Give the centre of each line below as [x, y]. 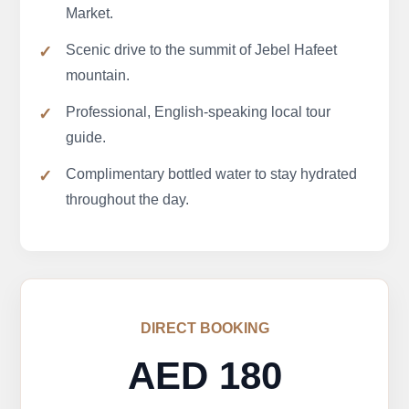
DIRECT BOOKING [204, 329]
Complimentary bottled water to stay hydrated [212, 174]
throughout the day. [128, 200]
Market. [90, 14]
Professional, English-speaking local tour [199, 112]
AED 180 [204, 376]
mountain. [98, 76]
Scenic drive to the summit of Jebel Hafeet [202, 50]
